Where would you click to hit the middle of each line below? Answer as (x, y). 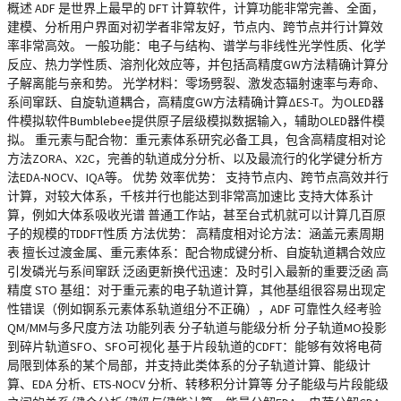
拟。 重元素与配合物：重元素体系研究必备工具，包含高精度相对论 (196, 140)
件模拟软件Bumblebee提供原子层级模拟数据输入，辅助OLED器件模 (196, 121)
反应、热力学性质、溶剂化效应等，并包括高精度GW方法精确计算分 (198, 64)
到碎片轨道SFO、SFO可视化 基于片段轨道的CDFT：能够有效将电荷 (195, 346)
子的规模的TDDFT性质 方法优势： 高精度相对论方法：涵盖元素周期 (196, 234)
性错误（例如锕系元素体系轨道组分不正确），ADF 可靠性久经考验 (194, 309)
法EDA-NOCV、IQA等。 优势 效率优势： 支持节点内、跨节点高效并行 (198, 177)
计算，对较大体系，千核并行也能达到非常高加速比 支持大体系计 (190, 196)
